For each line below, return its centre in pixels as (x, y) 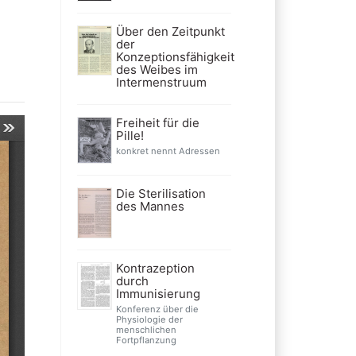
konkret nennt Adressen (168, 151)
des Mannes (150, 206)
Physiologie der (149, 319)
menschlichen (146, 329)
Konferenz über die (157, 309)
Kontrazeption (155, 268)
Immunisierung (158, 293)
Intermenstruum (161, 82)
